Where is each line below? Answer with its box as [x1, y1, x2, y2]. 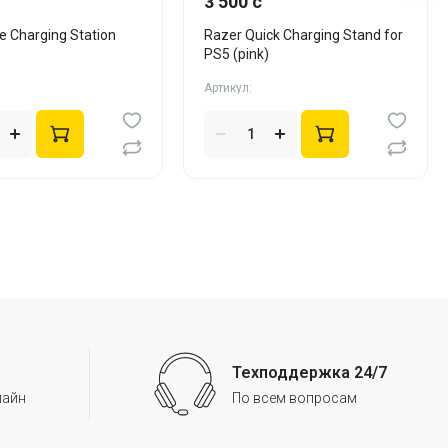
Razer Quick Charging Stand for [204, 27, 404, 43]
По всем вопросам [231, 389, 357, 406]
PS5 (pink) [204, 46, 270, 62]
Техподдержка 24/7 [231, 362, 387, 382]
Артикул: [204, 81, 253, 95]
